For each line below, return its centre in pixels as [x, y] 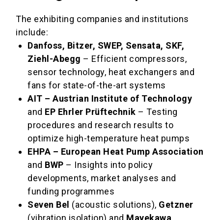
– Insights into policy [108, 165]
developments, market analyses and [102, 178]
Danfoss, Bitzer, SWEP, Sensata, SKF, [106, 46]
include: [32, 32]
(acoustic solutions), [114, 205]
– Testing [157, 112]
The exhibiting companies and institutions [102, 19]
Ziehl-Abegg [54, 59]
